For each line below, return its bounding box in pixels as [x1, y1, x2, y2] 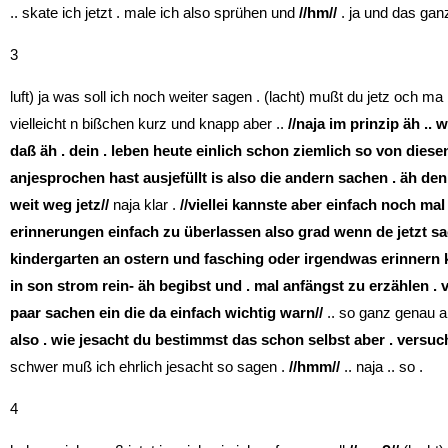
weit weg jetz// [10, 195, 109, 213]
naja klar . [109, 195, 180, 213]
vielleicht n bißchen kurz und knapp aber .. [10, 114, 288, 132]
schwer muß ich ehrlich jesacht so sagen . [10, 357, 285, 375]
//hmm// [285, 357, 340, 375]
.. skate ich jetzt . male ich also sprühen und [10, 3, 299, 21]
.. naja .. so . [340, 357, 423, 375]
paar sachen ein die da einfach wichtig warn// [10, 303, 323, 321]
